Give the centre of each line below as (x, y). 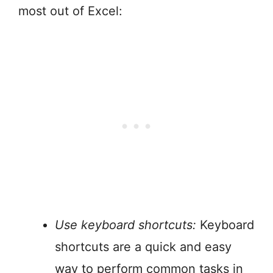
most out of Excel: (70, 11)
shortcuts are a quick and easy (143, 247)
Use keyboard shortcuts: (126, 225)
